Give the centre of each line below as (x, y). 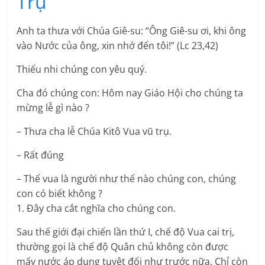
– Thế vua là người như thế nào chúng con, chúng (127, 179)
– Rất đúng (41, 155)
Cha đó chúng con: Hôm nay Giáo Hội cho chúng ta (130, 93)
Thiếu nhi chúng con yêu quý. (82, 70)
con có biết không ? (60, 194)
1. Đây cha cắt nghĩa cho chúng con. (96, 209)
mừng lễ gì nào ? (53, 108)
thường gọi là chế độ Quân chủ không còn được (123, 247)
